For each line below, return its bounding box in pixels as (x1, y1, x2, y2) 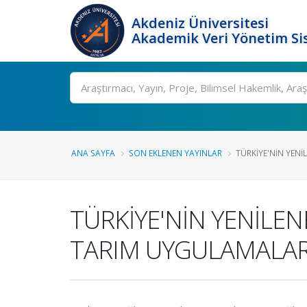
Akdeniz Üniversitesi (132, 14, 269, 32)
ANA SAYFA (71, 147, 115, 158)
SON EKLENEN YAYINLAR (129, 147, 222, 158)
